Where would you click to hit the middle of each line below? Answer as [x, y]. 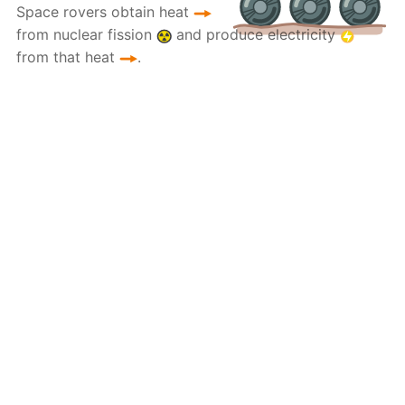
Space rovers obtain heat [105, 12]
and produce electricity [255, 35]
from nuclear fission [87, 35]
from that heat [68, 57]
